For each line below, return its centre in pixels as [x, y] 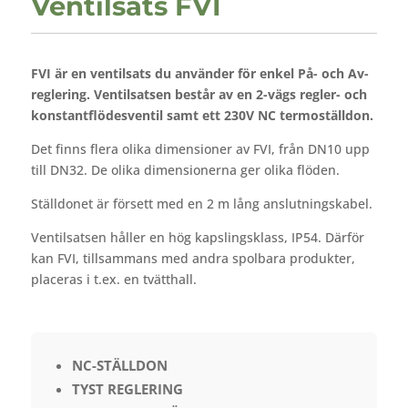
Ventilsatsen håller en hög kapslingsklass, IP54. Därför [197, 237]
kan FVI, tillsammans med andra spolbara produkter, [193, 258]
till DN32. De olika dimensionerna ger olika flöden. [185, 170]
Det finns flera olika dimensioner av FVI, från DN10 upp [200, 149]
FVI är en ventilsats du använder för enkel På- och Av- [199, 73]
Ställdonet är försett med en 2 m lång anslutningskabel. [201, 204]
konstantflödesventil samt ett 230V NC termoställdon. [202, 115]
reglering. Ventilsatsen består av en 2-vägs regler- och [199, 94]
